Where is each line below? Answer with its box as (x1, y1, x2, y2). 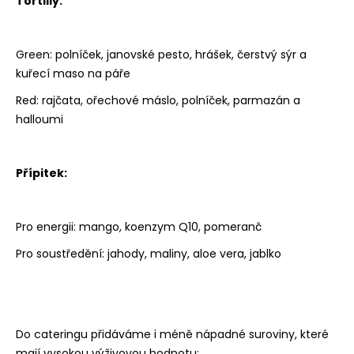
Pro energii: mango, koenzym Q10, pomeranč (16, 219, 262, 235)
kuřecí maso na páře (16, 66, 130, 82)
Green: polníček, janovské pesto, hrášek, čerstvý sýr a (16, 47, 307, 63)
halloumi (16, 111, 63, 128)
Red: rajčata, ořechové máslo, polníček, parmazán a (16, 92, 300, 109)
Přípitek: (16, 165, 67, 182)
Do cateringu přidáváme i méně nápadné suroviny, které (16, 326, 329, 343)
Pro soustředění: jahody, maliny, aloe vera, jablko (16, 246, 281, 262)
